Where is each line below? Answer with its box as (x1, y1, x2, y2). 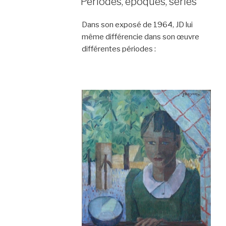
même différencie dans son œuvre (81, 32, 199, 41)
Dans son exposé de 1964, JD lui (81, 20, 193, 29)
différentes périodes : (81, 44, 156, 53)
